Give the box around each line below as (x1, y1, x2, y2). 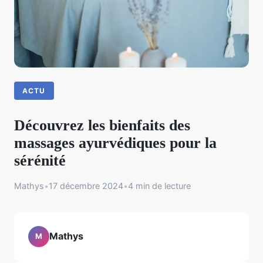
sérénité (14, 151, 66, 169)
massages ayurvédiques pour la (14, 134, 217, 151)
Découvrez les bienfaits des (14, 116, 190, 134)
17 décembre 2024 (49, 180, 123, 191)
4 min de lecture (128, 180, 191, 191)
